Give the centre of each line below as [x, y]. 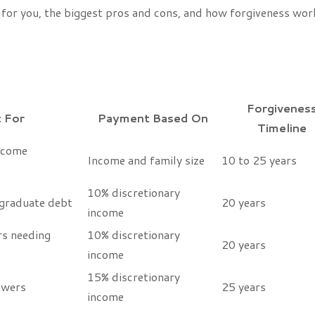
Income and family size [146, 160]
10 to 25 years [259, 160]
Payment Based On [153, 117]
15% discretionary [134, 276]
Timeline [282, 127]
